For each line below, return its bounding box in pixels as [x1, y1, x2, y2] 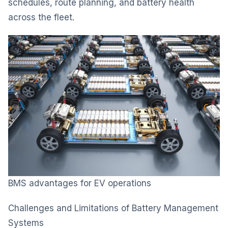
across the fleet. [8, 12, 74, 22]
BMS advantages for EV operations [8, 178, 151, 188]
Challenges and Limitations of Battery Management [8, 203, 218, 213]
